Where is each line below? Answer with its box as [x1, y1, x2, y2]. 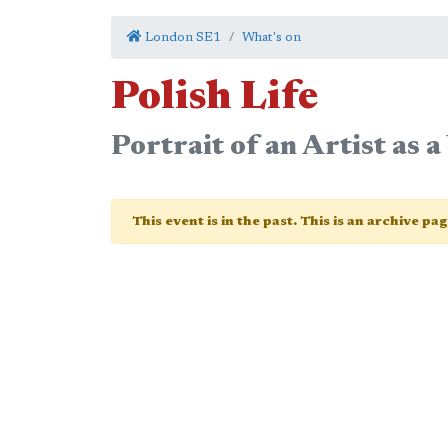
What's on [242, 31, 301, 44]
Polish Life [111, 79, 318, 119]
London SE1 [142, 31, 221, 44]
